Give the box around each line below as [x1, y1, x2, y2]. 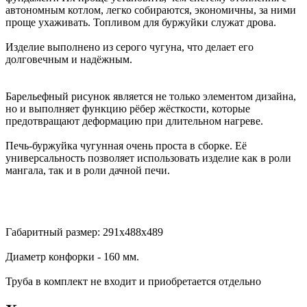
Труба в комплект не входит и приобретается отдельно [5, 275, 261, 287]
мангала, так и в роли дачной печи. [5, 164, 170, 176]
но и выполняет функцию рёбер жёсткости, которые [5, 102, 250, 114]
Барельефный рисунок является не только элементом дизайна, [5, 90, 296, 102]
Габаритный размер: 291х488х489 [5, 225, 163, 238]
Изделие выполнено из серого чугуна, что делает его [5, 40, 254, 53]
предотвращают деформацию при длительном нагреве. [5, 114, 263, 127]
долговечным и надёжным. [5, 53, 132, 65]
